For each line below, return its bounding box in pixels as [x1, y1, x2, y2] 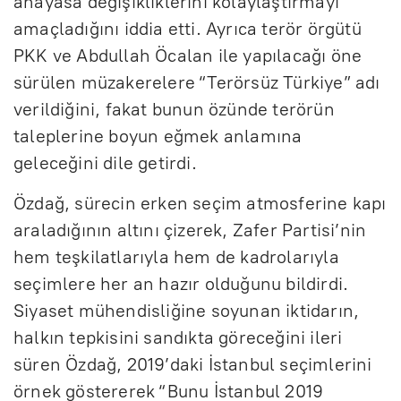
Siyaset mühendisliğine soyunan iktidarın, [13, 299, 360, 321]
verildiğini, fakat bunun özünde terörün [13, 98, 335, 120]
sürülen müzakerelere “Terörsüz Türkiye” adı [13, 71, 380, 93]
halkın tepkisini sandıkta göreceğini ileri [13, 326, 343, 348]
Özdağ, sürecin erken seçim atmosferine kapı [13, 192, 387, 214]
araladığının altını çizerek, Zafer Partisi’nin [13, 218, 367, 241]
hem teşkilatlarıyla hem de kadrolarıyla [13, 245, 339, 268]
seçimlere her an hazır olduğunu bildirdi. [13, 272, 349, 294]
